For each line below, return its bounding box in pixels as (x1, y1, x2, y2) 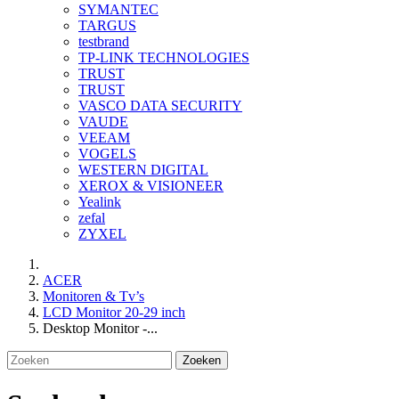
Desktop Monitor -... (43, 320, 158, 336)
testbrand (78, 33, 129, 49)
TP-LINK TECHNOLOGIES (78, 49, 249, 65)
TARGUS (78, 17, 136, 33)
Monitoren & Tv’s (43, 288, 144, 304)
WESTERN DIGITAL (78, 161, 208, 177)
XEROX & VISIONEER (78, 177, 224, 193)
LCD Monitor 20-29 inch (43, 304, 185, 320)
